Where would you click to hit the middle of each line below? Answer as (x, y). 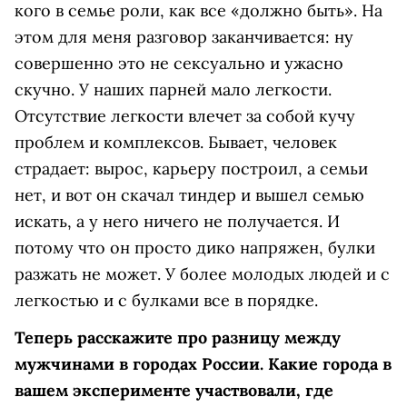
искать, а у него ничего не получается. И (177, 222)
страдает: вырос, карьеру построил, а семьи (191, 169)
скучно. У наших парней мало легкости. (173, 90)
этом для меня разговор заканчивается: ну (184, 37)
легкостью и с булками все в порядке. (166, 301)
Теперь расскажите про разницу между (178, 338)
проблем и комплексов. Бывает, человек (176, 143)
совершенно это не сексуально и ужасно (179, 64)
